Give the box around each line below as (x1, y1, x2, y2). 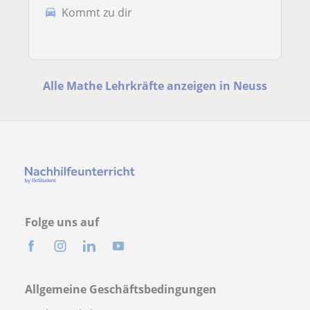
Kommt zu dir (62, 4, 132, 20)
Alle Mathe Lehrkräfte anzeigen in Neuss (43, 78, 267, 94)
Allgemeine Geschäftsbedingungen (25, 282, 217, 298)
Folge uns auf (25, 215, 99, 230)
